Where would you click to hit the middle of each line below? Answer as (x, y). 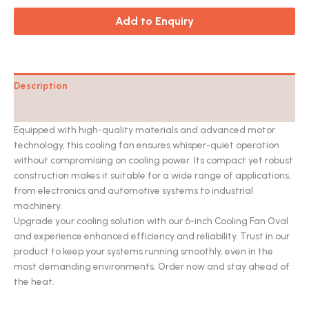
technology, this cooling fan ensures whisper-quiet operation (147, 145)
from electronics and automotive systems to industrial (133, 191)
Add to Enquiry (154, 21)
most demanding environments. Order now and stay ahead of (152, 267)
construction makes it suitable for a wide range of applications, (152, 176)
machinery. (38, 206)
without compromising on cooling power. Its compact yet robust (153, 160)
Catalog (33, 110)
